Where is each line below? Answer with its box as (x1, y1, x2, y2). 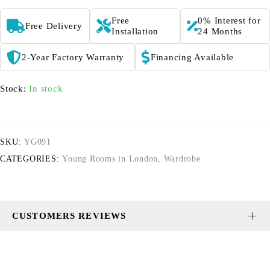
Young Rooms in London (62, 154, 158, 164)
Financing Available (150, 52, 234, 63)
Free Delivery (25, 21, 83, 31)
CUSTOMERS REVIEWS (12, 211, 127, 221)
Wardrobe (163, 154, 201, 164)
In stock (29, 84, 63, 94)
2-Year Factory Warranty (21, 52, 124, 63)
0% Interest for (198, 16, 261, 26)
